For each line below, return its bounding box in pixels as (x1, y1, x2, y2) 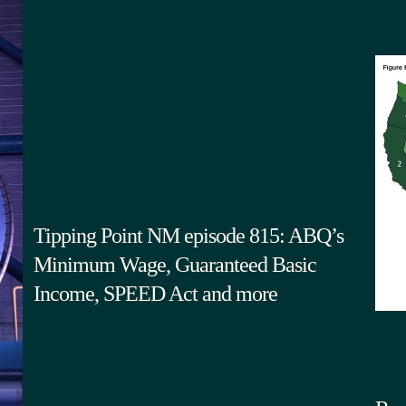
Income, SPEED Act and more (33, 281, 277, 305)
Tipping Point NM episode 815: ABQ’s (33, 223, 343, 247)
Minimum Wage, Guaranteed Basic (33, 252, 316, 276)
